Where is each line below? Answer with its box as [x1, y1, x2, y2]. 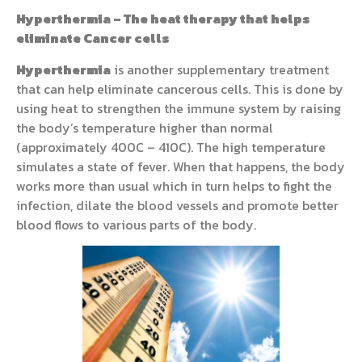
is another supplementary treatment [111, 59, 329, 79]
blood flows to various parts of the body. [16, 214, 256, 234]
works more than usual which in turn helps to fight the [16, 175, 332, 196]
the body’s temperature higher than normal [16, 117, 273, 137]
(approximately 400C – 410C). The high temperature [16, 137, 326, 157]
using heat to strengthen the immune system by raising [16, 98, 341, 118]
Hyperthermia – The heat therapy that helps [16, 9, 310, 29]
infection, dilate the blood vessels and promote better [16, 195, 339, 215]
